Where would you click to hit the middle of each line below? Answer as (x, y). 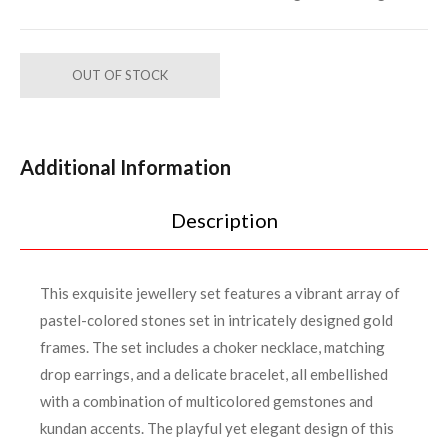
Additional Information (125, 166)
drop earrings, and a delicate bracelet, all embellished (214, 373)
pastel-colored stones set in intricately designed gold (216, 319)
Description (224, 219)
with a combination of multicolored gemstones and (206, 400)
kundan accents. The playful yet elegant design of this (217, 427)
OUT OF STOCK (120, 74)
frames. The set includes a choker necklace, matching (212, 346)
